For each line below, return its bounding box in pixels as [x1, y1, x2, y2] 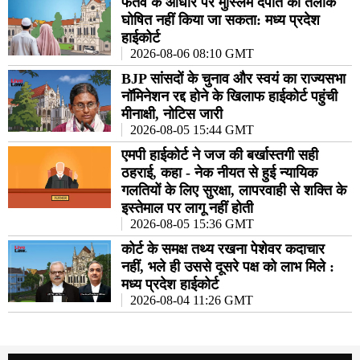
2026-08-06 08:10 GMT [130, 46, 255, 60]
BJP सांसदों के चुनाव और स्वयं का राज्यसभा [121, 70, 346, 87]
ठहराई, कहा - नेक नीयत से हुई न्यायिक [121, 164, 318, 181]
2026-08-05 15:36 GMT [130, 216, 255, 231]
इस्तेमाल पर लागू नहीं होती [121, 199, 254, 216]
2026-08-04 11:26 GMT [130, 292, 254, 307]
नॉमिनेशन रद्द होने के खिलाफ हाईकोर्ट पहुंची [121, 88, 338, 104]
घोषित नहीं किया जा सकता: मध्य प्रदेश [121, 11, 321, 28]
